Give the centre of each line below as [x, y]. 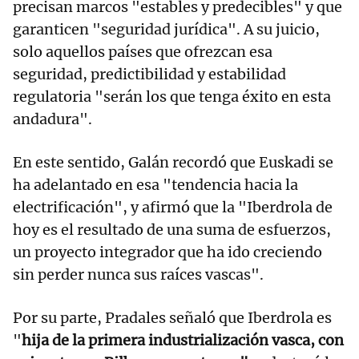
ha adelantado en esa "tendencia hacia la [155, 185]
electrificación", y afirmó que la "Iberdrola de [173, 208]
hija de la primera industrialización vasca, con [183, 341]
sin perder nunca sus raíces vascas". [138, 275]
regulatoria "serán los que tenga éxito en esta [172, 97]
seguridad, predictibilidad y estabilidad [149, 75]
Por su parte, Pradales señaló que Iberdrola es [172, 318]
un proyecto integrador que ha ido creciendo [167, 252]
